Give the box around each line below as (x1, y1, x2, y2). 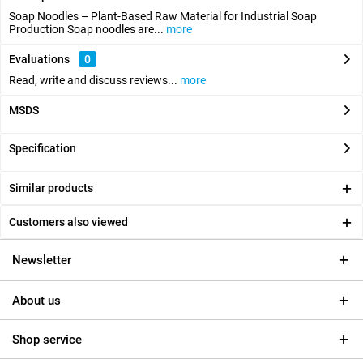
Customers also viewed (9, 216, 128, 228)
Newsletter (12, 253, 71, 267)
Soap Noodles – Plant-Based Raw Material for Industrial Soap (9, 10, 317, 23)
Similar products (9, 181, 93, 194)
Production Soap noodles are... (9, 23, 164, 36)
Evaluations (9, 53, 70, 66)
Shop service (12, 332, 82, 347)
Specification (9, 142, 76, 155)
